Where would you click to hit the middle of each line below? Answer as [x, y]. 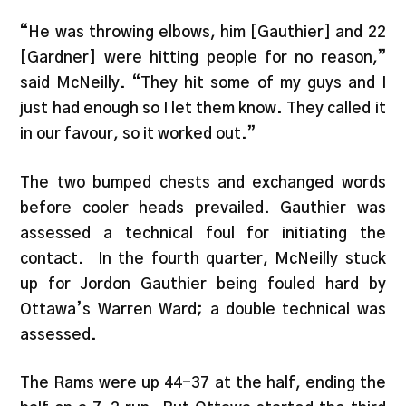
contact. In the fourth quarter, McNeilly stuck [203, 258]
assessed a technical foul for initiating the [203, 233]
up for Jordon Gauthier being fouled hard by [203, 284]
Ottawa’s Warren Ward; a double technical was [203, 309]
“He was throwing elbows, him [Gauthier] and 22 [203, 33]
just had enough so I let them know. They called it [203, 109]
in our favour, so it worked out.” [138, 134]
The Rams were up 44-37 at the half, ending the [203, 383]
